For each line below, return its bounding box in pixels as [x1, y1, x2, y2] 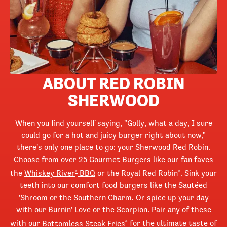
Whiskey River [24, 168, 75, 178]
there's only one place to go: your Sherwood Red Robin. [17, 142, 210, 153]
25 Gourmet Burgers [79, 154, 151, 165]
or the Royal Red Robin [95, 168, 178, 178]
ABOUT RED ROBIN [42, 72, 185, 94]
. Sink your [180, 168, 217, 178]
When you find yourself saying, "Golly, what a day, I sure [15, 118, 212, 128]
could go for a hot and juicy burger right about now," [21, 130, 206, 140]
